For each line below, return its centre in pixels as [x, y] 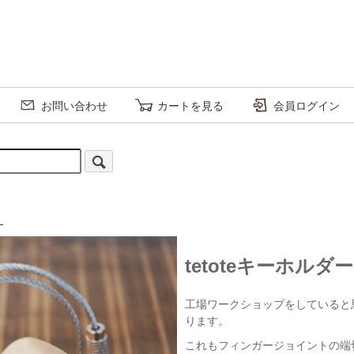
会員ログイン [307, 105]
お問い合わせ [74, 105]
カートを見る [190, 105]
